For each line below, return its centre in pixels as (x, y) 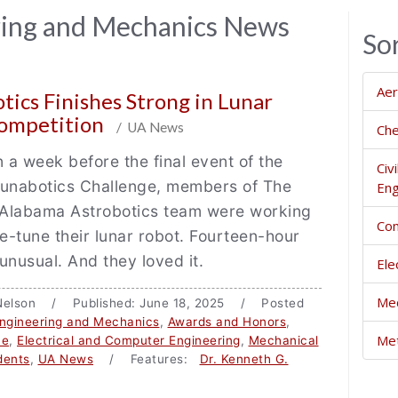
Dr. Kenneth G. (244, 359)
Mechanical (283, 340)
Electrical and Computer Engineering (129, 340)
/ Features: (147, 359)
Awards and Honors (227, 322)
